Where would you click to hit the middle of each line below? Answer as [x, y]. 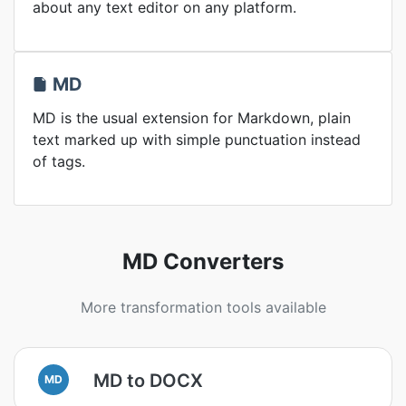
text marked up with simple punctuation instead [197, 140]
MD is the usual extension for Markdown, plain [192, 118]
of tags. [59, 161]
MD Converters [203, 261]
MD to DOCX [148, 380]
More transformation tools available [203, 307]
